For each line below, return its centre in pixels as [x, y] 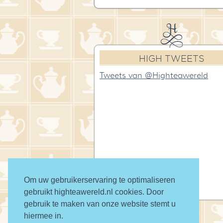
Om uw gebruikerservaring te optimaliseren [100, 180]
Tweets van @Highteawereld [154, 76]
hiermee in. [44, 216]
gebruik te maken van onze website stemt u [100, 204]
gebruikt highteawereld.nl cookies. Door [94, 192]
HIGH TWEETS [172, 59]
